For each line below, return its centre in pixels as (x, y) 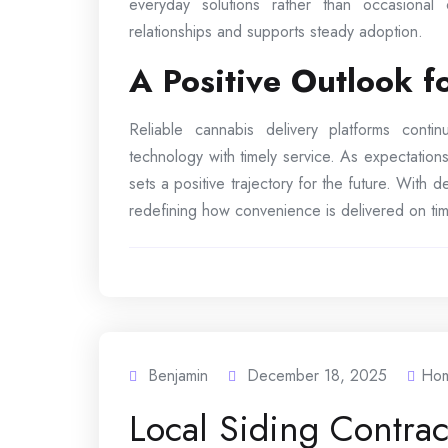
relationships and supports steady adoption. (276, 31)
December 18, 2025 (317, 375)
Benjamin (178, 375)
